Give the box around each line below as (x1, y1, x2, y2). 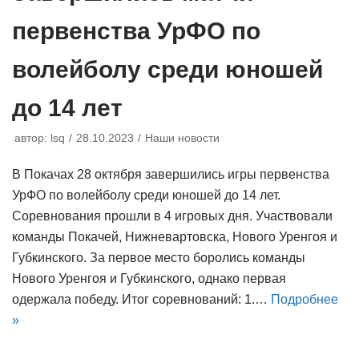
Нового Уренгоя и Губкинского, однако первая (12, 271, 286, 285)
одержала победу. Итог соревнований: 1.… (12, 292, 271, 306)
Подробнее (271, 292, 338, 306)
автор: (14, 131, 50, 144)
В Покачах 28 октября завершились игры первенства (12, 167, 329, 181)
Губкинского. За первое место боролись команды (12, 250, 305, 264)
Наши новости (145, 131, 220, 144)
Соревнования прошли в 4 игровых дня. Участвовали (12, 208, 333, 223)
